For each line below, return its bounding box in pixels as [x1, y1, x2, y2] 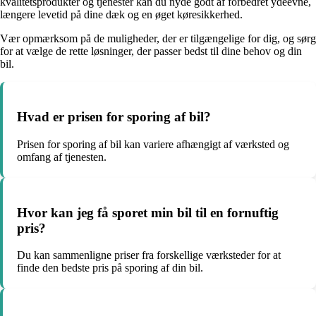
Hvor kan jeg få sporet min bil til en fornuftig [17, 205, 279, 220]
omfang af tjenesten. [17, 150, 107, 163]
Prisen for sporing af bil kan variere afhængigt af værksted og [17, 138, 289, 150]
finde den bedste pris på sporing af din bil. [17, 262, 203, 274]
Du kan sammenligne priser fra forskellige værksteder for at [17, 249, 281, 262]
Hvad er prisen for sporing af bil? [17, 109, 211, 125]
